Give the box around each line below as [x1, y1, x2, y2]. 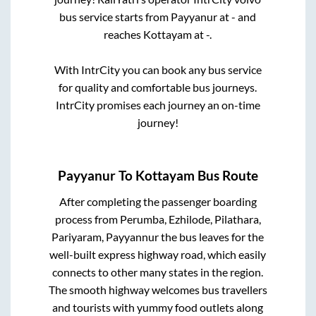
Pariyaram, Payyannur [51, 230, 159, 244]
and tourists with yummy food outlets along [52, 300, 264, 315]
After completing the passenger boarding [59, 195, 257, 209]
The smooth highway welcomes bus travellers [48, 283, 267, 297]
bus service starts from [59, 9, 171, 23]
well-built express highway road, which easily [49, 248, 267, 262]
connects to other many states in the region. [52, 265, 264, 279]
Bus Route [195, 168, 258, 183]
